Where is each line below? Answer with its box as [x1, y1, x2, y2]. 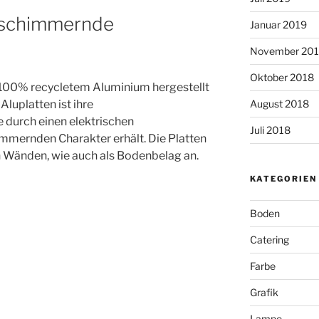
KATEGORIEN [249, 173, 317, 184]
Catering [249, 233, 289, 246]
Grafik [249, 286, 278, 298]
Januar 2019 [249, 18, 307, 31]
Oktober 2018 [249, 70, 314, 83]
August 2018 [249, 97, 309, 110]
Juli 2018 [249, 123, 291, 136]
